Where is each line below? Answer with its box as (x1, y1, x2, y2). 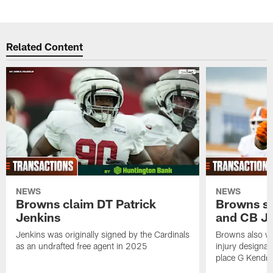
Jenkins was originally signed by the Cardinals (16, 229, 190, 239)
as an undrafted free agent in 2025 (16, 240, 148, 251)
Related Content (6, 40, 83, 53)
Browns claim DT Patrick (16, 196, 157, 211)
